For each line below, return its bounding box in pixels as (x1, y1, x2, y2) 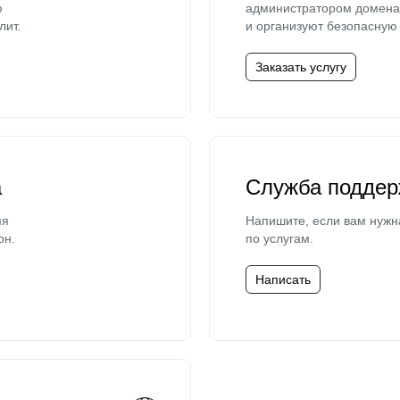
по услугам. (246, 231, 313, 246)
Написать (255, 272, 311, 287)
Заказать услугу (255, 60, 346, 74)
